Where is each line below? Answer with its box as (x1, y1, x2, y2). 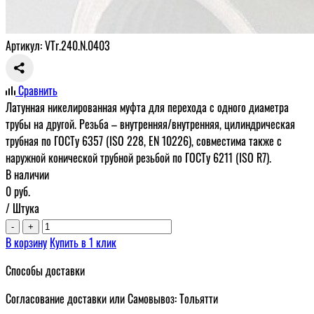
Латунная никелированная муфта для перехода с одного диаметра (6, 98, 289, 116)
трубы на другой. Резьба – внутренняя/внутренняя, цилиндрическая (6, 115, 295, 132)
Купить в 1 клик (50, 233, 116, 251)
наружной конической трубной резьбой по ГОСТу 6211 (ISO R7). (6, 149, 271, 166)
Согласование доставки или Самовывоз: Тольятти (6, 289, 218, 307)
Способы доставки (6, 261, 85, 279)
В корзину (6, 233, 47, 251)
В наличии (6, 165, 49, 183)
